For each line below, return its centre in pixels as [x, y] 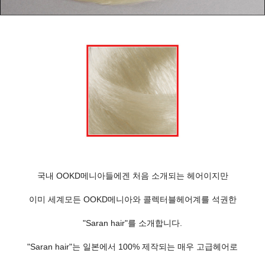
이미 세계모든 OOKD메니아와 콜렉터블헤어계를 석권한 [132, 199]
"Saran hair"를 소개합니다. [132, 223]
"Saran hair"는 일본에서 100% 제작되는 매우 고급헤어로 [132, 247]
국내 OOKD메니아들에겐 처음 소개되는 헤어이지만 [132, 176]
